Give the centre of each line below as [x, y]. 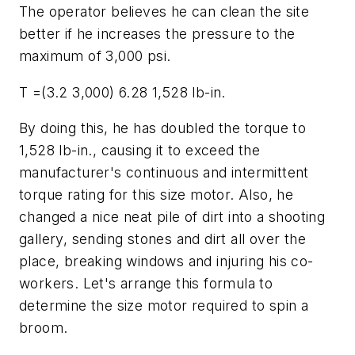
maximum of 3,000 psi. [95, 55]
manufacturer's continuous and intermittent [164, 173]
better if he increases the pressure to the [157, 33]
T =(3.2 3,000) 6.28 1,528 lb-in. [122, 92]
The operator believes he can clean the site [164, 11]
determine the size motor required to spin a [164, 306]
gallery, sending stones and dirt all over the [162, 239]
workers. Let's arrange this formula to [146, 284]
